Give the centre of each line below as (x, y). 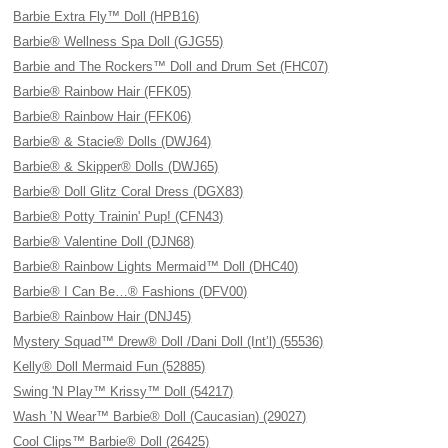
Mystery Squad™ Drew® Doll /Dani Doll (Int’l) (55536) (168, 341)
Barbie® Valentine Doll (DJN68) (104, 241)
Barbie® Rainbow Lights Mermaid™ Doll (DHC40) (156, 266)
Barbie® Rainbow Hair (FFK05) (102, 91)
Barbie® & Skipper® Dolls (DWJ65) (116, 166)
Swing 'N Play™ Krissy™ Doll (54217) (123, 391)
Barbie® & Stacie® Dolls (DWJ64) (112, 141)
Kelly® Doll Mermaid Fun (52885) (109, 366)
